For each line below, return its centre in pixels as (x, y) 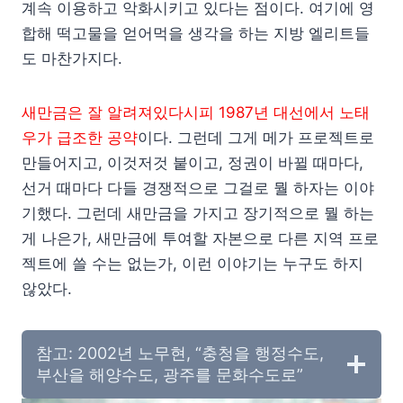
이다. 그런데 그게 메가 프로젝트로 (256, 137)
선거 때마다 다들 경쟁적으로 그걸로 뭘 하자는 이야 (198, 188)
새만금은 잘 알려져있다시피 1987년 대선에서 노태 (196, 112)
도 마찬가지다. (72, 58)
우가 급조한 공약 (80, 137)
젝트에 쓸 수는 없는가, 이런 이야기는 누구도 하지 (193, 263)
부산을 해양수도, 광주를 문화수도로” (170, 374)
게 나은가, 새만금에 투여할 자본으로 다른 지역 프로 (200, 238)
